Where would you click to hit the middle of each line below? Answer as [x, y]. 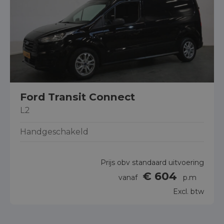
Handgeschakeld [54, 131]
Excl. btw [188, 191]
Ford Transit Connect [77, 96]
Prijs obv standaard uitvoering [152, 162]
